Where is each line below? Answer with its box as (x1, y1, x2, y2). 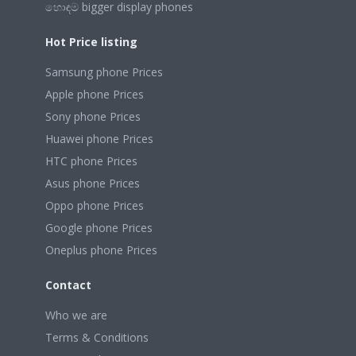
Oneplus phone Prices (45, 242, 157, 257)
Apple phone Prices (45, 87, 144, 102)
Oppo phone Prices (45, 198, 144, 213)
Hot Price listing (45, 34, 137, 49)
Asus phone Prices (45, 176, 140, 191)
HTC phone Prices (45, 153, 137, 168)
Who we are (45, 308, 107, 323)
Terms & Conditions (45, 330, 149, 345)
